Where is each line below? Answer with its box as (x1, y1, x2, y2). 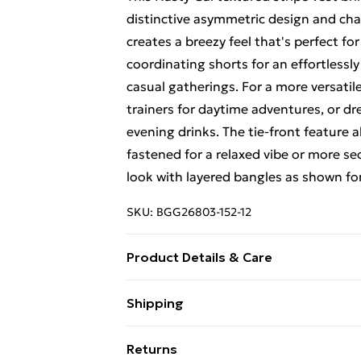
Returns (127, 341, 177, 357)
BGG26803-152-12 (156, 205, 251, 219)
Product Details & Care (127, 249, 272, 265)
